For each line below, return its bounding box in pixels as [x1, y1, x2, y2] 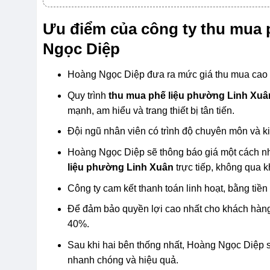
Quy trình [67, 90, 109, 101]
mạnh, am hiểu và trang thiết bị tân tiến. [67, 105, 235, 116]
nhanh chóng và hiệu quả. [67, 254, 179, 265]
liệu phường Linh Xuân [67, 162, 174, 172]
